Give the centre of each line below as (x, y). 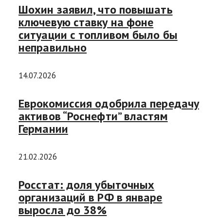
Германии (43, 129)
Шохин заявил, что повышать (96, 10)
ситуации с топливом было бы (98, 35)
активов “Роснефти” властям (93, 116)
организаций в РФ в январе (91, 197)
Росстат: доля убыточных (87, 184)
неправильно (53, 48)
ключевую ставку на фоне (86, 22)
